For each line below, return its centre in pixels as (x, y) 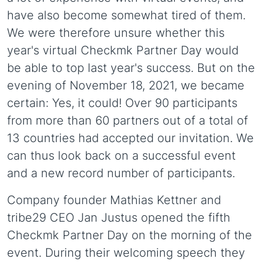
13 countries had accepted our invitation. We (130, 138)
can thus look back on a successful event (121, 156)
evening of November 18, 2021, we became (126, 85)
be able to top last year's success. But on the (131, 68)
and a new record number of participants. (121, 173)
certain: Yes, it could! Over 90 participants (122, 103)
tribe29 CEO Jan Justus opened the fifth (119, 218)
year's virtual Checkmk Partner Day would (123, 50)
